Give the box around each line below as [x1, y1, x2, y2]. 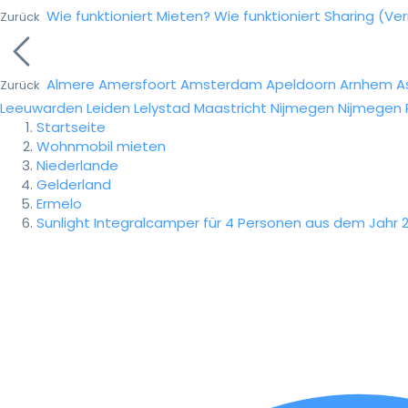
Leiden [87, 98, 130, 117]
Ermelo [36, 194, 82, 213]
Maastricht [194, 98, 267, 117]
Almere [46, 75, 95, 94]
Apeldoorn [266, 75, 336, 94]
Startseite [36, 117, 106, 137]
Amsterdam [180, 75, 262, 94]
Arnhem [340, 75, 393, 94]
